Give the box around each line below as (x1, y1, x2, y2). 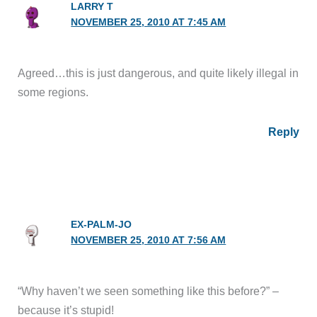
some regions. (18, 86, 89, 99)
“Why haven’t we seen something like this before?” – (18, 284, 279, 297)
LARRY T (71, 1, 114, 13)
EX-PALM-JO (71, 219, 132, 230)
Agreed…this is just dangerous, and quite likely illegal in (18, 67, 299, 80)
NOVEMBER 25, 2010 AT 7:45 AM (71, 17, 226, 28)
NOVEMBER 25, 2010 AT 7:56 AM (71, 234, 226, 246)
